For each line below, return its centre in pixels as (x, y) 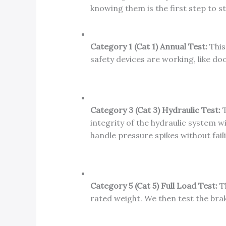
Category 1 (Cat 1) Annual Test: (149, 46)
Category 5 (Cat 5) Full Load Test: (154, 186)
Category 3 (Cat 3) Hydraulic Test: (155, 110)
